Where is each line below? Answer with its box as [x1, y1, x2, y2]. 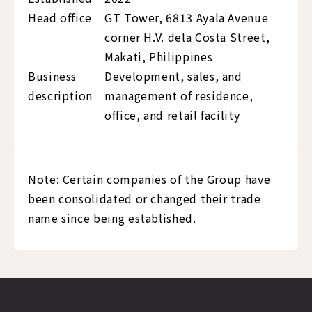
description [28, 87, 93, 104]
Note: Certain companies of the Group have [28, 171, 271, 188]
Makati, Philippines [104, 48, 213, 65]
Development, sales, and [104, 68, 242, 85]
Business [28, 68, 77, 85]
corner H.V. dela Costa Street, [104, 29, 270, 46]
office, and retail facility [104, 107, 240, 124]
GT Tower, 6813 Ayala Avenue [104, 9, 269, 26]
